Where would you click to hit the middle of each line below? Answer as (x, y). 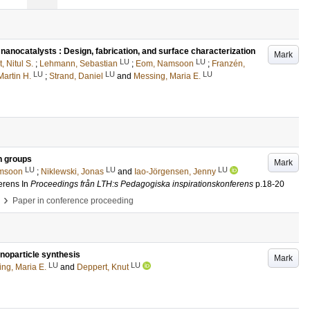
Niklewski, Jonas (72, 172)
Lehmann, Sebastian (79, 64)
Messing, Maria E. (167, 76)
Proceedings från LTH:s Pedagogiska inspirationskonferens (142, 184)
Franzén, (228, 64)
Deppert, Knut (103, 267)
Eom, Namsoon (165, 64)
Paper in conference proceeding (73, 201)
